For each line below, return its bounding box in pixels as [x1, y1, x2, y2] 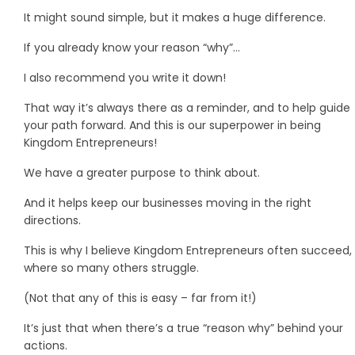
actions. [24, 337, 67, 353]
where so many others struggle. [24, 259, 199, 276]
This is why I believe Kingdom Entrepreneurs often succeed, [24, 242, 352, 258]
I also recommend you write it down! [24, 69, 226, 86]
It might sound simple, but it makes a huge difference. [24, 9, 326, 25]
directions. [24, 212, 81, 228]
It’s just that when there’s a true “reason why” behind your [24, 319, 343, 336]
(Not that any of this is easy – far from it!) [24, 289, 257, 306]
